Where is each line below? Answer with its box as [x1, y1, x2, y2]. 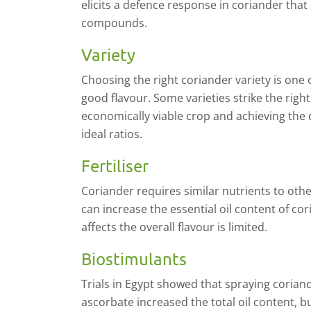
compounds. [81, 15, 147, 31]
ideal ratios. [81, 126, 142, 142]
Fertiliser [81, 155, 149, 176]
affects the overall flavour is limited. [81, 219, 267, 235]
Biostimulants [81, 249, 187, 269]
